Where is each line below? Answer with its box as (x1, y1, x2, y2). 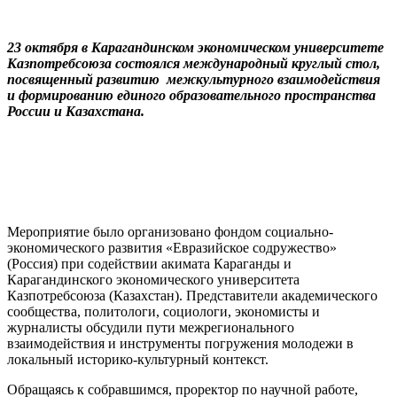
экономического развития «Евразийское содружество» (7, 240, 337, 256)
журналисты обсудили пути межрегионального (7, 320, 294, 336)
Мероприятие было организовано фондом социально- (7, 224, 333, 240)
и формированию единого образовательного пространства (7, 88, 376, 104)
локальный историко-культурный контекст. (7, 352, 269, 368)
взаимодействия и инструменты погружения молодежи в (7, 336, 354, 352)
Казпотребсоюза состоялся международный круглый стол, (7, 56, 380, 72)
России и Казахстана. (7, 104, 144, 120)
